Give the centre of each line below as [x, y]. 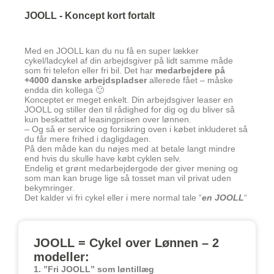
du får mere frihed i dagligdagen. [88, 139]
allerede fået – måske [190, 80]
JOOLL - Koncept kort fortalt [90, 15]
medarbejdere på [190, 70]
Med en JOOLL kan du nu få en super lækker [112, 50]
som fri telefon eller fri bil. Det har [90, 70]
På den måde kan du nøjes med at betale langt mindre [130, 148]
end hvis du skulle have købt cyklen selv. [103, 158]
